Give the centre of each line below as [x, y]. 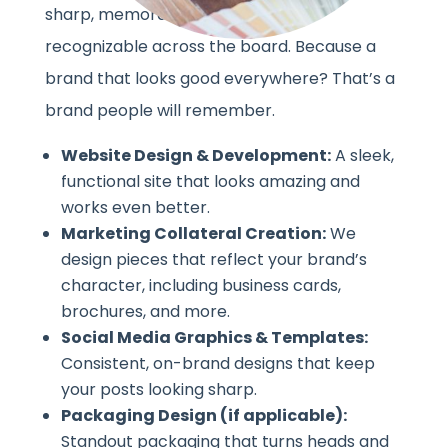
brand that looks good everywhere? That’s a [219, 78]
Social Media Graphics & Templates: [214, 337]
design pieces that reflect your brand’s [213, 259]
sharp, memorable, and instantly [172, 14]
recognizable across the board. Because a [210, 46]
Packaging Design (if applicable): [203, 415]
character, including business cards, [200, 285]
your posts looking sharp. [158, 389]
